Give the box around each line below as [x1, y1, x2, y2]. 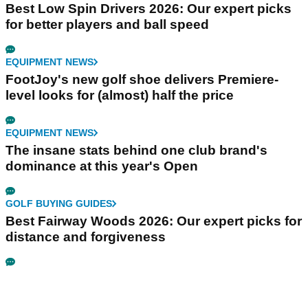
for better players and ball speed [5, 16, 209, 32]
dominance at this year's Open [5, 158, 198, 173]
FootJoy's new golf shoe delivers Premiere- [5, 71, 278, 87]
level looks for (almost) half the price [5, 87, 234, 102]
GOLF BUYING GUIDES [5, 197, 112, 209]
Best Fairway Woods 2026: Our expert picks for [5, 213, 302, 228]
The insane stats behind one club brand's [5, 142, 267, 157]
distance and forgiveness [5, 229, 166, 244]
